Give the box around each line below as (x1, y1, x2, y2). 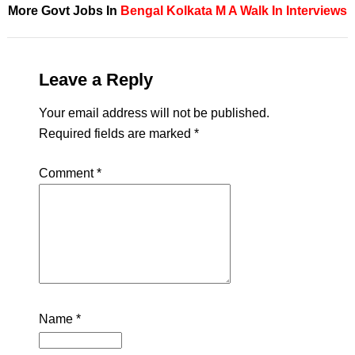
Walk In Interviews (239, 4, 347, 17)
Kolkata (166, 4, 212, 17)
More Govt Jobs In (7, 4, 120, 17)
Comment (38, 166, 97, 180)
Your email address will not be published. (38, 106, 269, 120)
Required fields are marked (38, 127, 194, 140)
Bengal (120, 4, 163, 17)
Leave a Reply (38, 70, 153, 90)
